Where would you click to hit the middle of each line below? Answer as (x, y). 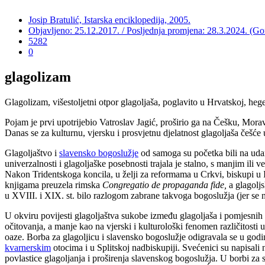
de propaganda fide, (189, 185)
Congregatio (126, 185)
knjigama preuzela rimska (54, 185)
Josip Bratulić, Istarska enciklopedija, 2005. (109, 20)
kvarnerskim (28, 247)
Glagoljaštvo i (32, 153)
